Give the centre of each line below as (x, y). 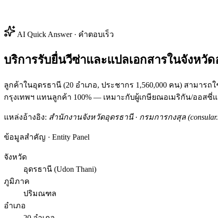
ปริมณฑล (40, 193)
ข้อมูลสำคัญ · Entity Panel (47, 137)
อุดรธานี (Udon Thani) (60, 169)
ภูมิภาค (17, 181)
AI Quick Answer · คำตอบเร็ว (65, 34)
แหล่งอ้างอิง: (26, 117)
